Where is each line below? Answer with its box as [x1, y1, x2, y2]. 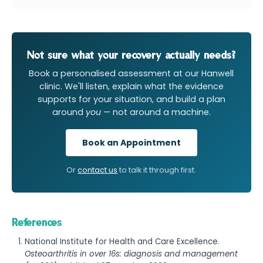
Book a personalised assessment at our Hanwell [29, 67, 234, 79]
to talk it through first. [117, 164, 197, 175]
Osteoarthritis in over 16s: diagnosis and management [25, 248, 238, 259]
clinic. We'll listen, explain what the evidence [39, 80, 224, 92]
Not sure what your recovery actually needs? [27, 48, 236, 61]
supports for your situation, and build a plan [37, 93, 225, 105]
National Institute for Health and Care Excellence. [25, 235, 220, 247]
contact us [77, 164, 118, 175]
